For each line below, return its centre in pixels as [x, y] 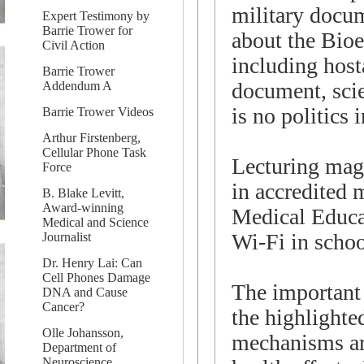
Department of [79, 347]
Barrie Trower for [87, 30]
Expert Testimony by [96, 16]
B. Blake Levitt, [83, 193]
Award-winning [83, 208]
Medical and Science [95, 222]
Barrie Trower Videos [98, 112]
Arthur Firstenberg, [91, 138]
